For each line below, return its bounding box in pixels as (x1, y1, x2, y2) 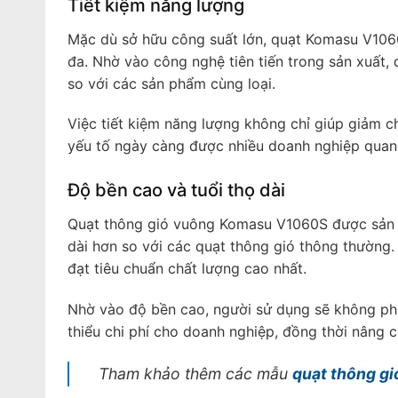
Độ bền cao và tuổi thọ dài (67, 179, 285, 202)
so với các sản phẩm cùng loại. (67, 74, 275, 92)
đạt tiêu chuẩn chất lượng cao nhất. (67, 259, 306, 278)
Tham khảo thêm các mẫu (98, 363, 292, 383)
